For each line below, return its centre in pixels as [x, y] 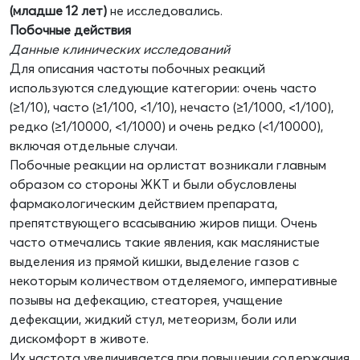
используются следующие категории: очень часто [163, 88]
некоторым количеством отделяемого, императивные [174, 281]
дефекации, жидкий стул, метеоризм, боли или [153, 319]
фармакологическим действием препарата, [143, 204]
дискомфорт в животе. [79, 339]
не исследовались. [165, 11]
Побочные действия [70, 30]
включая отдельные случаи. [94, 146]
